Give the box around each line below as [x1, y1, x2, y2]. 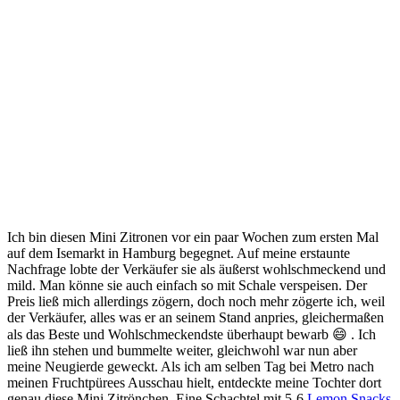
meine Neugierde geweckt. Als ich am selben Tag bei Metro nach [7, 358, 374, 374]
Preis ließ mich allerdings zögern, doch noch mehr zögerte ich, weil [7, 293, 385, 309]
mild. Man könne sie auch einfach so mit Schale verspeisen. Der [7, 277, 367, 293]
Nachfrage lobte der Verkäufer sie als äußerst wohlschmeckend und [7, 261, 386, 277]
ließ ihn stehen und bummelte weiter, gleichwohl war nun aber [7, 342, 357, 358]
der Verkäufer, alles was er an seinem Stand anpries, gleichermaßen [7, 309, 384, 325]
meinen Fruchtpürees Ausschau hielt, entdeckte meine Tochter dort [7, 374, 381, 390]
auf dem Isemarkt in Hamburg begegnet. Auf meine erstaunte [7, 245, 350, 261]
